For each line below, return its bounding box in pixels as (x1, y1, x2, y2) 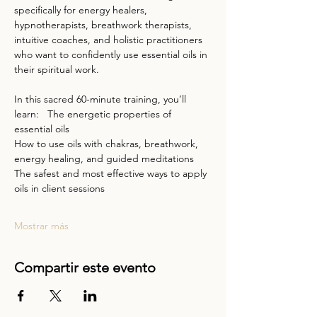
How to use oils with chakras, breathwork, (14, 137, 201, 150)
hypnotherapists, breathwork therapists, (14, 18, 195, 31)
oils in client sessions (14, 182, 110, 195)
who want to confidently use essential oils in (14, 48, 210, 61)
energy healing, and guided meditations (14, 152, 200, 165)
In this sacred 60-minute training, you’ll (14, 93, 189, 105)
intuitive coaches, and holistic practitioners (14, 33, 205, 46)
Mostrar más (14, 219, 69, 232)
